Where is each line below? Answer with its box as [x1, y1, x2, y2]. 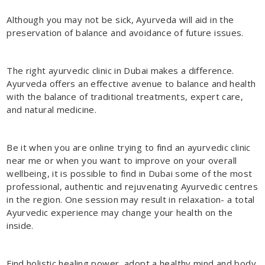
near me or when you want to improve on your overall [7, 154, 237, 166]
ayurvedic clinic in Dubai [48, 64, 148, 76]
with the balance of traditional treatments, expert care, [7, 90, 244, 102]
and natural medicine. [7, 103, 97, 115]
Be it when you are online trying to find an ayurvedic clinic [7, 141, 251, 153]
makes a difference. [148, 64, 234, 76]
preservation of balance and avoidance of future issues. [7, 26, 244, 38]
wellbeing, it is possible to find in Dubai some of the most [7, 167, 253, 179]
